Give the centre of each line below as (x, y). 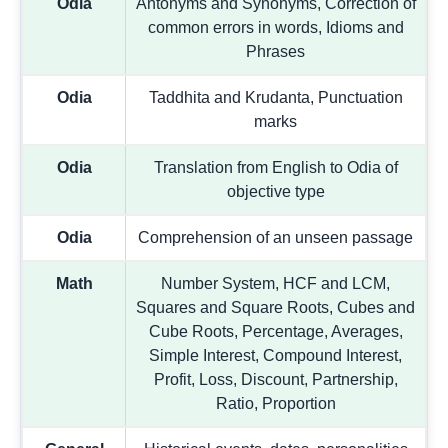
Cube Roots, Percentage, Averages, (275, 331)
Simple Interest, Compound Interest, (275, 355)
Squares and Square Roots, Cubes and (275, 307)
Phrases (275, 51)
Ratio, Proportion (275, 403)
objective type (275, 191)
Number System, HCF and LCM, (275, 283)
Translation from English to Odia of (275, 167)
